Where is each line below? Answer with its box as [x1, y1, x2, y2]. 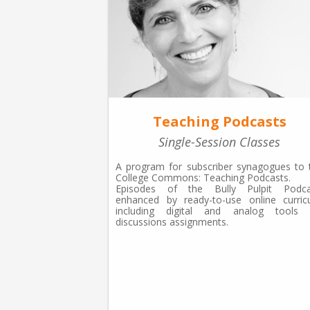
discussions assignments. [116, 215, 228, 228]
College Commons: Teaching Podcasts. [116, 170, 291, 184]
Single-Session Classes [158, 133, 280, 150]
